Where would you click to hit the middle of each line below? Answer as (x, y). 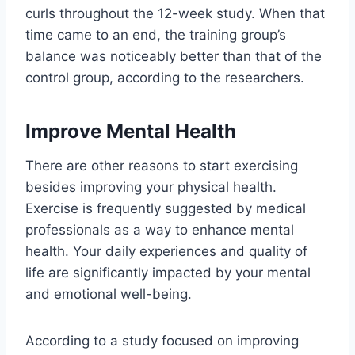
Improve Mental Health (131, 131)
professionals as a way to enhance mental (160, 229)
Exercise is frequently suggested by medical (166, 208)
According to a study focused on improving (162, 340)
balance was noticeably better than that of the (174, 56)
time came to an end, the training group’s (156, 34)
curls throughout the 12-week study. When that (175, 13)
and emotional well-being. (109, 294)
